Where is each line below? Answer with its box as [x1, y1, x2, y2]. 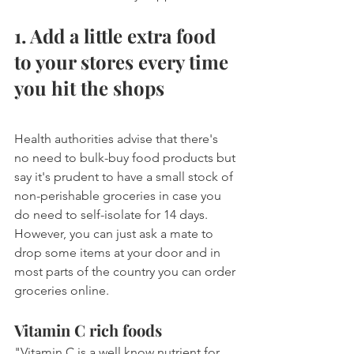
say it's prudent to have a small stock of [14, 169, 236, 185]
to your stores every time [14, 49, 233, 75]
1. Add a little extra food [14, 23, 220, 49]
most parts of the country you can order [14, 264, 239, 280]
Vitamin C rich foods [14, 319, 162, 341]
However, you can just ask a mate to [14, 226, 217, 242]
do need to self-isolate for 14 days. [14, 207, 211, 223]
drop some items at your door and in [14, 245, 224, 261]
